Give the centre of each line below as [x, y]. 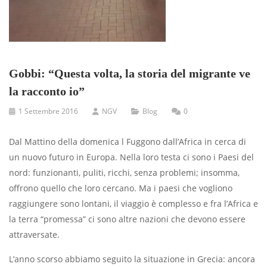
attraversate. [34, 234]
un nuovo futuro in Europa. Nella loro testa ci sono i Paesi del [131, 157]
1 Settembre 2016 [48, 111]
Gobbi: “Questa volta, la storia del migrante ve [130, 73]
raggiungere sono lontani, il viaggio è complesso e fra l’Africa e [133, 203]
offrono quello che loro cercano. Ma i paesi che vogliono [121, 188]
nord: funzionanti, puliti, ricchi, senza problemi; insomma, [124, 172]
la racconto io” [47, 91]
